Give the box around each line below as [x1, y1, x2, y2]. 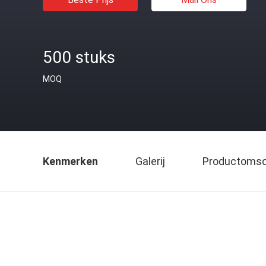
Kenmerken [43, 155, 98, 167]
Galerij [135, 155, 165, 167]
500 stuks [43, 47, 115, 67]
